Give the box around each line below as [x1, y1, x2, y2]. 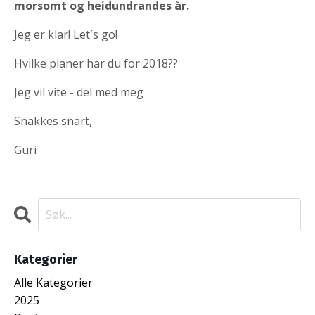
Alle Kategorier [14, 274, 93, 290]
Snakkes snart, [14, 112, 92, 129]
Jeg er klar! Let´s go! [14, 26, 117, 42]
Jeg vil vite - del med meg [14, 84, 143, 100]
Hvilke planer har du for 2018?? [14, 55, 178, 71]
